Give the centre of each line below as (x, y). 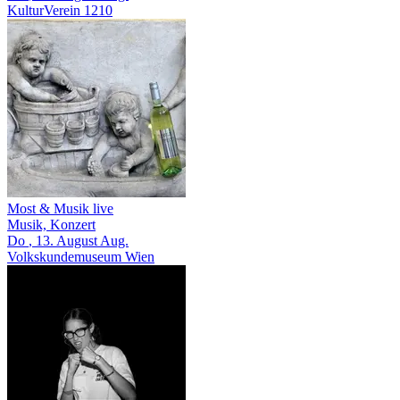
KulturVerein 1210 (60, 10)
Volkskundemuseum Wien (81, 256)
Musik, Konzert (51, 224)
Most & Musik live (60, 208)
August (77, 240)
